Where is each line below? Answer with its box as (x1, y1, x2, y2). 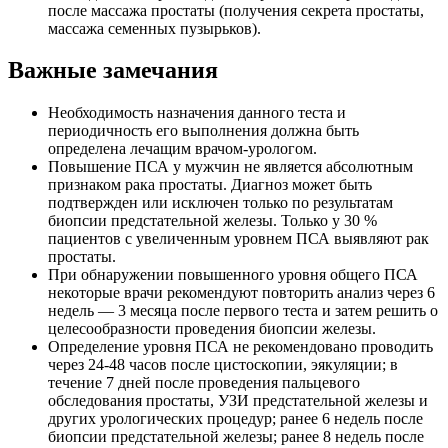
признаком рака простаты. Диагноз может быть (48, 176, 372, 194)
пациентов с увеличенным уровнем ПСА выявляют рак (48, 230, 429, 248)
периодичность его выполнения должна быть (48, 122, 359, 140)
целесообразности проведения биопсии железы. (48, 320, 376, 338)
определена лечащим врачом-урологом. (48, 140, 317, 158)
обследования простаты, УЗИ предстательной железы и (48, 392, 428, 410)
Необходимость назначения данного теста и (48, 104, 346, 122)
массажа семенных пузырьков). (48, 19, 261, 37)
